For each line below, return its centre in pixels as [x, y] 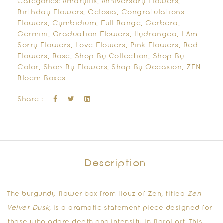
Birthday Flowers [50, 13]
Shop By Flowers [75, 68]
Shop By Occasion [147, 68]
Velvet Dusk [28, 208]
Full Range [121, 24]
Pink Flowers [154, 46]
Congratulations [153, 13]
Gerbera [162, 24]
